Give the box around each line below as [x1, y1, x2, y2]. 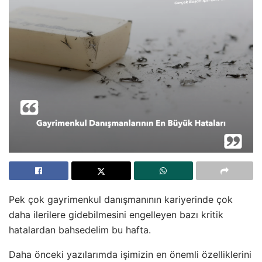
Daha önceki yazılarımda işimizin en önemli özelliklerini [9, 248, 251, 260]
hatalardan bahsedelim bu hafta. [9, 223, 154, 236]
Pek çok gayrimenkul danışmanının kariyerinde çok [9, 193, 233, 205]
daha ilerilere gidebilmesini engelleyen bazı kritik [9, 208, 223, 220]
